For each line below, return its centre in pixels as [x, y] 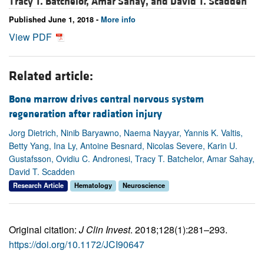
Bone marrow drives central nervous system [106, 100]
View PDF [32, 37]
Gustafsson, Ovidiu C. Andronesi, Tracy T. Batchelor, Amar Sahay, [132, 159]
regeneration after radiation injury [85, 114]
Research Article [38, 185]
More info [118, 20]
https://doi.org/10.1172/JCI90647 [77, 244]
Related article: [51, 77]
